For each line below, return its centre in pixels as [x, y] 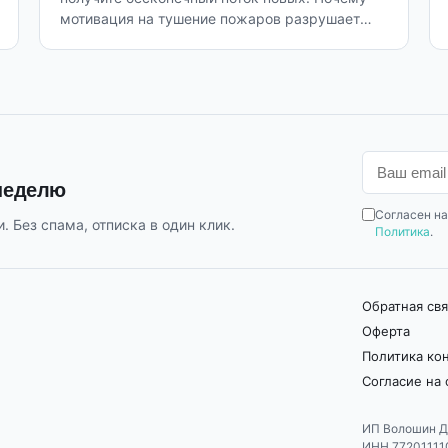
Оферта [385, 331]
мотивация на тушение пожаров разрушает [209, 18]
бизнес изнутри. [114, 39]
